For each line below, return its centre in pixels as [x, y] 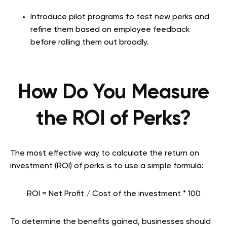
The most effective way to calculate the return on [105, 153]
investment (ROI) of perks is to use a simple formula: [107, 166]
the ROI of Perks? [113, 119]
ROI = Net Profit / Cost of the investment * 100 [113, 194]
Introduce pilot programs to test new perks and [120, 17]
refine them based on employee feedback [110, 30]
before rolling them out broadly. [90, 42]
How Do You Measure [113, 92]
